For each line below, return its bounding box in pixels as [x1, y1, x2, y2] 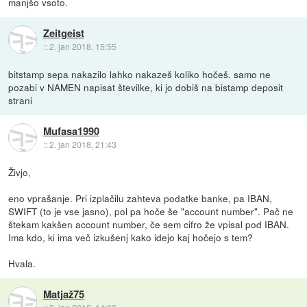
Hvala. [8, 256, 36, 270]
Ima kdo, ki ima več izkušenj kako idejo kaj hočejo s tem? [8, 230, 254, 244]
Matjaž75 [42, 286, 84, 302]
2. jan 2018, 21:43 [49, 138, 116, 151]
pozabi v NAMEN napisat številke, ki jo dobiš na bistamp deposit [8, 79, 284, 94]
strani [8, 93, 33, 107]
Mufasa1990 [42, 123, 99, 139]
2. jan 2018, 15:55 [49, 40, 116, 53]
